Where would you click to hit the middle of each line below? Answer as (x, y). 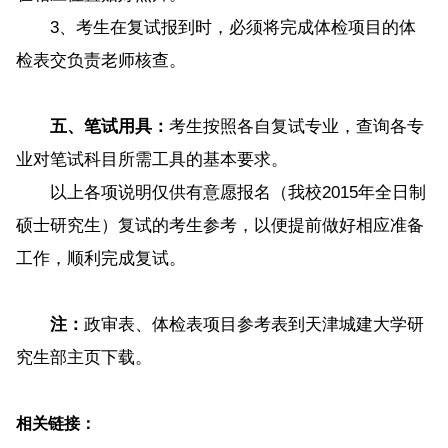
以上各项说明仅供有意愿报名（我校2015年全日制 (220, 192)
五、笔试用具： (109, 126)
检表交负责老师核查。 (100, 60)
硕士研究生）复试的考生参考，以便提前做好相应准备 (219, 225)
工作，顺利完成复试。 (100, 258)
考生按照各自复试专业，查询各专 (296, 126)
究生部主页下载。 (83, 357)
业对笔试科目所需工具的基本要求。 (151, 159)
